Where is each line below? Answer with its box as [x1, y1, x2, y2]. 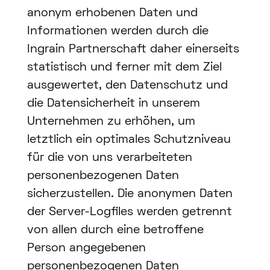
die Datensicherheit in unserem [27, 98, 200, 110]
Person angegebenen [27, 243, 146, 254]
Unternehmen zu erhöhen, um [27, 116, 195, 128]
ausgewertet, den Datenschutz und [27, 80, 228, 92]
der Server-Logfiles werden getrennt [27, 207, 232, 218]
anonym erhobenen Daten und [27, 8, 198, 19]
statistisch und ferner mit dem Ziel [27, 62, 222, 74]
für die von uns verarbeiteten [27, 152, 192, 164]
